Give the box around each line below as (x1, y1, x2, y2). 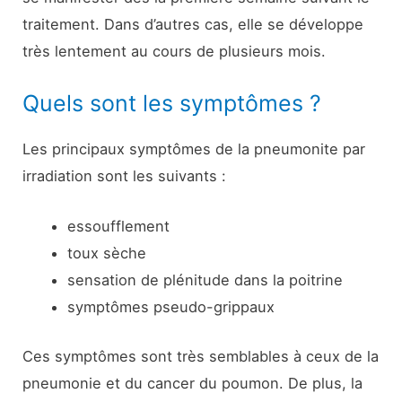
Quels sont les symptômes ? (22, 89, 322, 117)
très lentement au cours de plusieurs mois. (22, 42, 327, 61)
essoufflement (66, 216, 170, 235)
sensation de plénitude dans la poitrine (66, 270, 343, 289)
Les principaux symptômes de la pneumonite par (22, 139, 366, 158)
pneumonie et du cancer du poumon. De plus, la (22, 373, 363, 392)
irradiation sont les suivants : (22, 166, 227, 185)
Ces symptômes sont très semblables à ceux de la (22, 346, 380, 365)
